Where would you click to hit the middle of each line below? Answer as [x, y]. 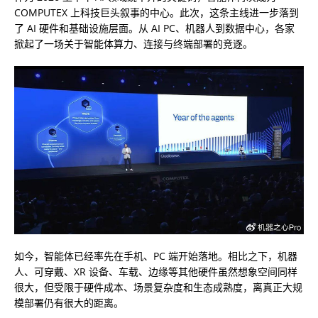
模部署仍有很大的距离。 [69, 303]
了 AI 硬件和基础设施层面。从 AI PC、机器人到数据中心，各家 [154, 28]
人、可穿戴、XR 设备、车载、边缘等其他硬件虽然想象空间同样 [156, 272]
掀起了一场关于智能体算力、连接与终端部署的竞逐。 [133, 44]
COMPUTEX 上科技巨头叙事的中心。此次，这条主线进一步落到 [157, 12]
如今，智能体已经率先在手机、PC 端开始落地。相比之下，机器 [156, 256]
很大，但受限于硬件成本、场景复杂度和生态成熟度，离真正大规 [158, 287]
